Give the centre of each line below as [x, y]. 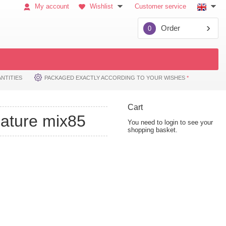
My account [51, 6]
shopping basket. [153, 130]
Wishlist [101, 6]
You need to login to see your [170, 122]
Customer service [160, 6]
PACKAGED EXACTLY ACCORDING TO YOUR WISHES [116, 78]
